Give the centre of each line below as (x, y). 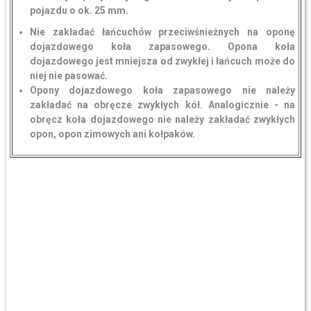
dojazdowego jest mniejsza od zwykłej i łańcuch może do (162, 61)
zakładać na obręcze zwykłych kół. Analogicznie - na (162, 105)
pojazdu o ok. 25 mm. (79, 10)
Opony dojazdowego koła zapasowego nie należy (162, 90)
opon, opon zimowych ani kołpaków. (112, 134)
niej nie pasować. (68, 76)
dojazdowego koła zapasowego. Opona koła (162, 47)
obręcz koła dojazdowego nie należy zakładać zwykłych (162, 119)
